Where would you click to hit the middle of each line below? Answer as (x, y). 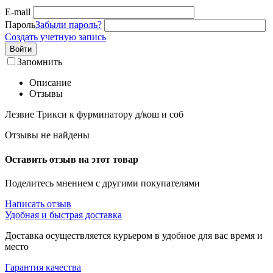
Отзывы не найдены (47, 135)
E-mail (18, 12)
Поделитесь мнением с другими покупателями (102, 183)
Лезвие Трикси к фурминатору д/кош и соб (94, 115)
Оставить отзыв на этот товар (72, 159)
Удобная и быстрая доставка (63, 214)
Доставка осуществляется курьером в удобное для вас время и (134, 235)
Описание (50, 83)
